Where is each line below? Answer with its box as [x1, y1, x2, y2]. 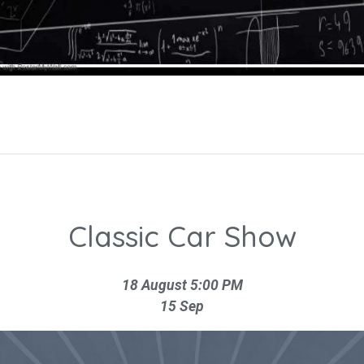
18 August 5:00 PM [121, 276, 243, 293]
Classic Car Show [67, 218, 297, 254]
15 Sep [160, 297, 204, 314]
